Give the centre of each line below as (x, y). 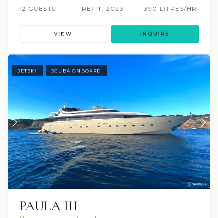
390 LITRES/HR (171, 9)
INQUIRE (155, 34)
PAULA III (48, 206)
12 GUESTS (37, 9)
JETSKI (27, 71)
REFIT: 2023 (103, 9)
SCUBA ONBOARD (76, 71)
